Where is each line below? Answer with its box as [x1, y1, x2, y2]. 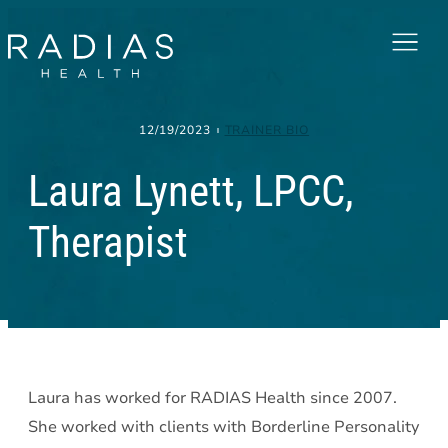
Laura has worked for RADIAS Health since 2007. [28, 387, 401, 409]
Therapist [28, 216, 188, 267]
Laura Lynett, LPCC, [28, 165, 353, 216]
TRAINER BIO [224, 122, 310, 138]
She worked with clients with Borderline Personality [28, 416, 419, 438]
